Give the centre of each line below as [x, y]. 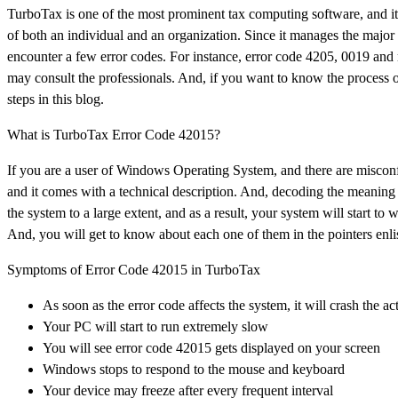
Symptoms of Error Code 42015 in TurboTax [134, 269]
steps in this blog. [56, 99]
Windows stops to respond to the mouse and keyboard [194, 369]
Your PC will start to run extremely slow [155, 326]
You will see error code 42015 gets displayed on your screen [211, 347]
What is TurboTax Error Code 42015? [114, 134]
